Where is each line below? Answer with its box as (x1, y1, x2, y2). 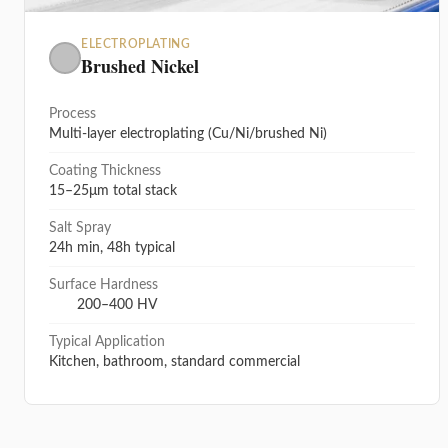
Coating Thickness (49, 164, 161, 179)
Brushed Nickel (81, 53, 199, 80)
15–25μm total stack (49, 184, 177, 199)
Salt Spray (49, 221, 111, 236)
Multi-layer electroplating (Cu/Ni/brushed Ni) (49, 127, 327, 142)
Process (49, 107, 96, 122)
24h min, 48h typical (49, 241, 175, 256)
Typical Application (49, 335, 165, 350)
